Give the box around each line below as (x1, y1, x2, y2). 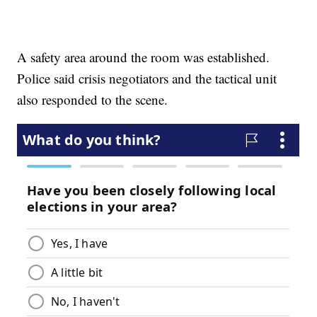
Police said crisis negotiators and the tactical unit (17, 69, 277, 88)
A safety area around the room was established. (17, 48, 270, 67)
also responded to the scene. (17, 91, 168, 109)
